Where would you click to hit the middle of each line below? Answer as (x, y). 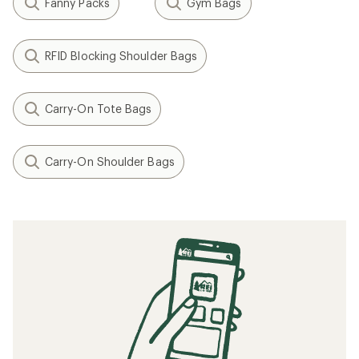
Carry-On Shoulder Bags (110, 161)
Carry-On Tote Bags (99, 108)
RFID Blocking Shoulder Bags (121, 55)
